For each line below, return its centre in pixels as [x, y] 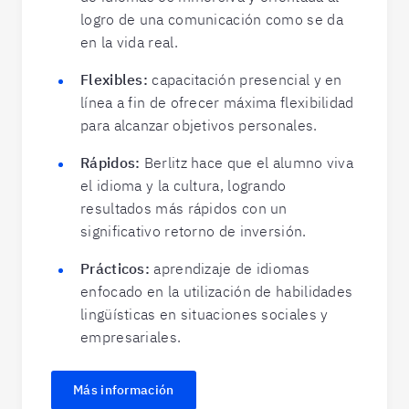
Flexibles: [116, 79]
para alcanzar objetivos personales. [199, 125]
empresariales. [131, 337]
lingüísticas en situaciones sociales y [204, 314]
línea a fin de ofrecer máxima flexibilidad [217, 102]
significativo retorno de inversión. [194, 231]
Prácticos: [117, 268]
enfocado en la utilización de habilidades [217, 291]
